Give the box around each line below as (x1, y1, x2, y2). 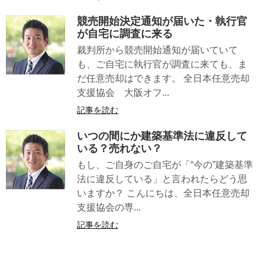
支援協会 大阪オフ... (77, 88, 169, 98)
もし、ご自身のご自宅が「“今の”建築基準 (77, 159, 253, 170)
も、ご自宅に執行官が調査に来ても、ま (77, 59, 247, 70)
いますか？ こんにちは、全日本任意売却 (77, 188, 250, 198)
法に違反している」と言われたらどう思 (77, 173, 247, 184)
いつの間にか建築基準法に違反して (77, 130, 247, 142)
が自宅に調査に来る (77, 28, 173, 40)
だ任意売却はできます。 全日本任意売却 (77, 73, 250, 84)
